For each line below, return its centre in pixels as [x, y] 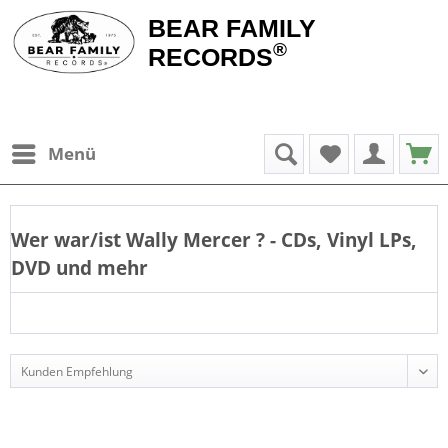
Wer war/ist [66, 239]
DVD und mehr [79, 267]
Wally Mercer [188, 239]
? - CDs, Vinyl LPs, [336, 239]
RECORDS [210, 57]
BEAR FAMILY [231, 28]
